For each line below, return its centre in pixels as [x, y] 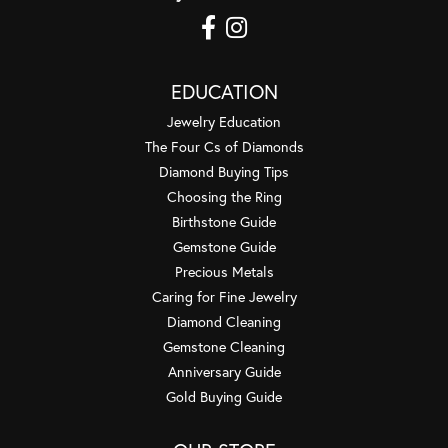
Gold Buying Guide [224, 396]
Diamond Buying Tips [224, 171]
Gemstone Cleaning [224, 346]
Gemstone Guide [224, 246]
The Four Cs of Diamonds [224, 146]
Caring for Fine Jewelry [224, 296]
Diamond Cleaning [224, 321]
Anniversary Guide [224, 371]
